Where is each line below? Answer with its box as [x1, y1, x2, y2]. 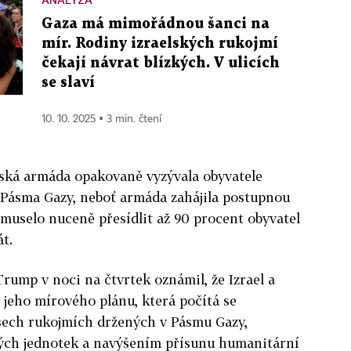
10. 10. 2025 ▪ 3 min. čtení [42, 113, 161, 125]
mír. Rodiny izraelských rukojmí [42, 36, 278, 50]
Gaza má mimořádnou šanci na [42, 16, 270, 31]
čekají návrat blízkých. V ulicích [42, 56, 280, 70]
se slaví [42, 75, 95, 89]
